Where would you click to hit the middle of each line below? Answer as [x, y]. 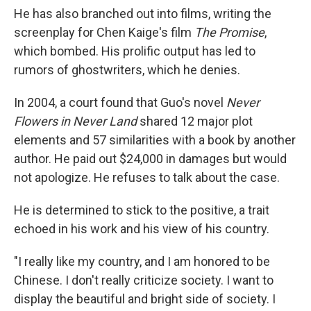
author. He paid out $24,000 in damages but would [150, 159]
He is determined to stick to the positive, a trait [142, 210]
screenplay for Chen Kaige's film [104, 32]
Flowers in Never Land [75, 121]
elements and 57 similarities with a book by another [155, 140]
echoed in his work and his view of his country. [142, 229]
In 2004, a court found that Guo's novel [120, 102]
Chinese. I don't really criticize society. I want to [144, 280]
